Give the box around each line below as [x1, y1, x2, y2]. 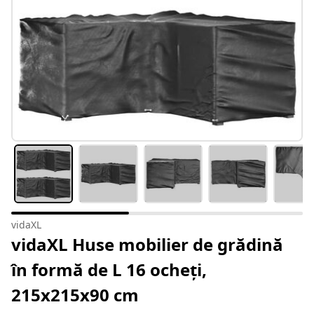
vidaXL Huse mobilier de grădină [11, 233, 283, 257]
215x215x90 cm [11, 283, 139, 307]
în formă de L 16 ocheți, [11, 258, 207, 282]
